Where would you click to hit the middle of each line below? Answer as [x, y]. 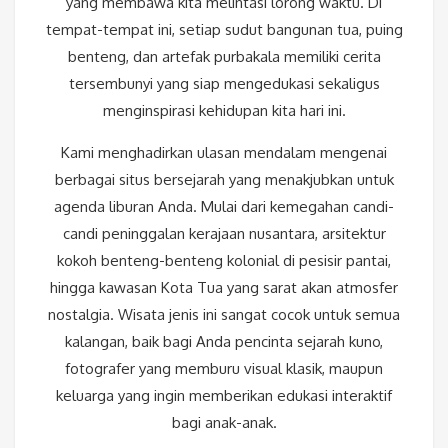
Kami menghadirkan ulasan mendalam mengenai [224, 153]
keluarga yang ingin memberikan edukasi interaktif [224, 396]
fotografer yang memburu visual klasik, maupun [224, 369]
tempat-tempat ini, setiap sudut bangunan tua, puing [224, 30]
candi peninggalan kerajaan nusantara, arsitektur [224, 234]
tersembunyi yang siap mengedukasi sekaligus [224, 84]
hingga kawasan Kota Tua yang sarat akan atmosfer [224, 288]
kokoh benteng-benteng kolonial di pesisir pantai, [224, 261]
